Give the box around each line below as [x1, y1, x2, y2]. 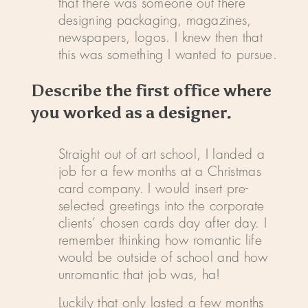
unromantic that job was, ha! [58, 268, 221, 282]
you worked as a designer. [30, 102, 232, 123]
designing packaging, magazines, [58, 14, 252, 27]
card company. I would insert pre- [58, 182, 249, 196]
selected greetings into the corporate [58, 199, 265, 213]
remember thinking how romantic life [58, 234, 262, 247]
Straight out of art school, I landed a [58, 148, 265, 162]
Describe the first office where [30, 80, 272, 101]
